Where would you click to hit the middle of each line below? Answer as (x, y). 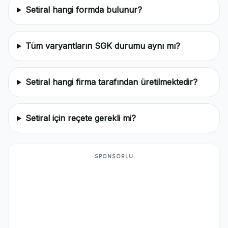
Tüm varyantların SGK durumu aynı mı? (103, 46)
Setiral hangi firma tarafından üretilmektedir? (111, 82)
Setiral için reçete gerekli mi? (80, 118)
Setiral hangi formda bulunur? (83, 10)
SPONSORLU (114, 156)
